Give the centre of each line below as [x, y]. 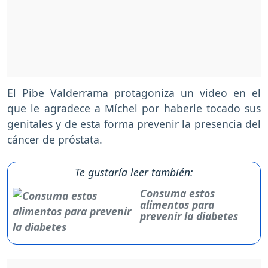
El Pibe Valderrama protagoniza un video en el [134, 92]
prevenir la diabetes [189, 216]
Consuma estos [178, 193]
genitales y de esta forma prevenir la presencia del [134, 124]
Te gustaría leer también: [134, 172]
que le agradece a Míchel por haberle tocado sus [134, 108]
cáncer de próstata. [55, 139]
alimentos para [177, 204]
